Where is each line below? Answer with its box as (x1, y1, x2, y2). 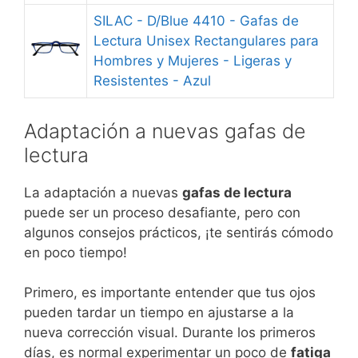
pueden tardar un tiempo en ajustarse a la (24, 304, 294, 320)
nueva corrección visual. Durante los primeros (24, 324, 316, 340)
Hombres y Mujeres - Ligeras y (93, 53, 292, 69)
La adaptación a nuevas (24, 184, 182, 201)
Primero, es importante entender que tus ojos (24, 284, 316, 300)
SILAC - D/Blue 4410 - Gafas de (93, 13, 299, 29)
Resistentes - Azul (93, 73, 211, 89)
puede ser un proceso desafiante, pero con (24, 204, 300, 221)
